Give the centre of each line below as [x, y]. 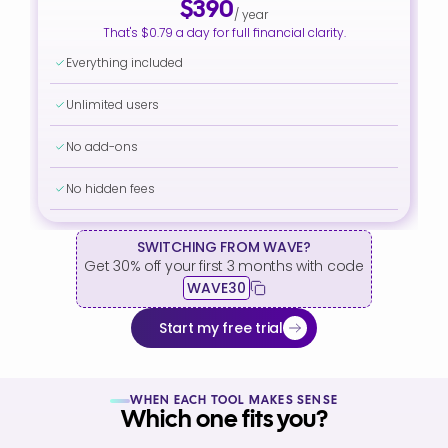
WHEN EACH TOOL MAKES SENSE [234, 400]
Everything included [124, 63]
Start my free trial [221, 327]
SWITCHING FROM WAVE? [224, 247]
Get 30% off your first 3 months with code [224, 266]
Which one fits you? [224, 420]
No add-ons [102, 147]
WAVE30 [216, 288]
